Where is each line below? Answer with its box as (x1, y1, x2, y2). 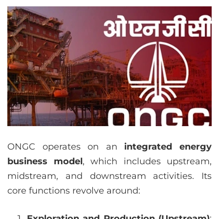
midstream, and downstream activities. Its (7, 170, 212, 181)
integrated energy (124, 141, 212, 152)
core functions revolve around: (7, 185, 140, 196)
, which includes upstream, (82, 155, 212, 167)
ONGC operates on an (7, 141, 125, 152)
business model (7, 155, 83, 167)
